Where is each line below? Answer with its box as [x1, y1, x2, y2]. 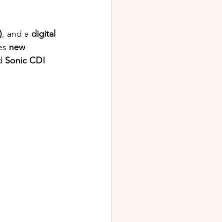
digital [31, 28, 58, 40]
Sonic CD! [5, 55, 48, 66]
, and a [2, 28, 31, 40]
